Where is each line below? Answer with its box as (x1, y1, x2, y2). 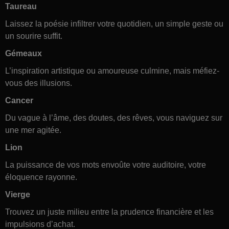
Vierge (5, 190, 30, 199)
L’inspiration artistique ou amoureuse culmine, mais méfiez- (5, 66, 219, 75)
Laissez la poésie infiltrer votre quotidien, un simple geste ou (5, 19, 223, 28)
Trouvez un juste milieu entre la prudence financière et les (5, 207, 214, 216)
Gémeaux (5, 49, 42, 58)
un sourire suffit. (5, 31, 62, 40)
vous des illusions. (5, 78, 72, 87)
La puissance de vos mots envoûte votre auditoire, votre (5, 160, 206, 169)
